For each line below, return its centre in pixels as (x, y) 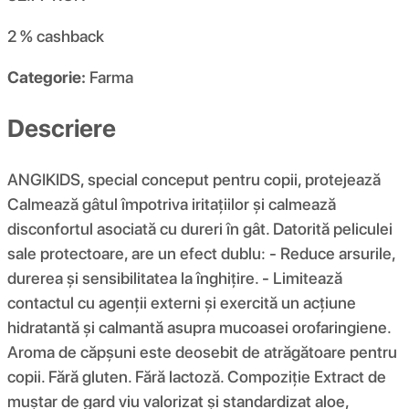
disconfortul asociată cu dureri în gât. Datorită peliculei (200, 228)
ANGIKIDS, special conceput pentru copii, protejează (194, 179)
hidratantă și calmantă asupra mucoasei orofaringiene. (199, 327)
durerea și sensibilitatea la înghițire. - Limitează (175, 278)
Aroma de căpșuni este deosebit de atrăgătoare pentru (202, 351)
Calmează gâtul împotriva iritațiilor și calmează (172, 204)
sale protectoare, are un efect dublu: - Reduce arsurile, (201, 253)
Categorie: (47, 78)
